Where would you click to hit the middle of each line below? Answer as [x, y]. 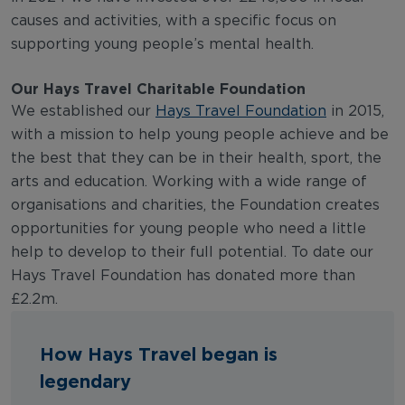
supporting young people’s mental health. [162, 44]
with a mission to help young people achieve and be [200, 135]
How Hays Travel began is [159, 353]
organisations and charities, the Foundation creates [195, 205]
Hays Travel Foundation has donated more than [183, 276]
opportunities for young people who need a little [188, 229]
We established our [83, 111]
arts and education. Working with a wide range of [189, 182]
